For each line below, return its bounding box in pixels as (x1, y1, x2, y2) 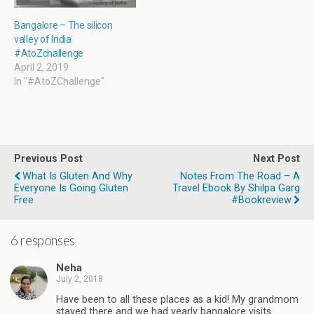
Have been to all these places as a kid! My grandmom (56, 294, 299, 306)
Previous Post (14, 153, 83, 165)
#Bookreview (231, 194, 292, 207)
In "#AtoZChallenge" (14, 76, 104, 88)
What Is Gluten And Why (22, 170, 132, 183)
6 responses (11, 233, 75, 249)
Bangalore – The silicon (14, 20, 113, 32)
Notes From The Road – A (180, 170, 300, 183)
